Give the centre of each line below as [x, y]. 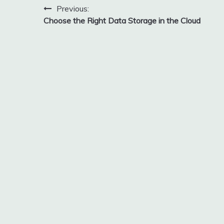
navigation [77, 29]
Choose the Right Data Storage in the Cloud [122, 21]
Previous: [73, 9]
